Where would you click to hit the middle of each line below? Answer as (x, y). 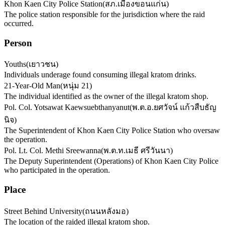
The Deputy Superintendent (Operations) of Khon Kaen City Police (111, 161)
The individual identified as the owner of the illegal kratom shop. (106, 96)
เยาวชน (42, 64)
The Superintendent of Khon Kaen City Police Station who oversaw (112, 131)
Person (18, 43)
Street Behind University (43, 211)
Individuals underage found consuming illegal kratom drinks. (100, 75)
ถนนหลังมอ (105, 211)
